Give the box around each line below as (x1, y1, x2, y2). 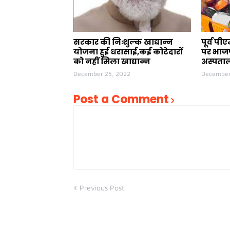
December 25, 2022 (73, 70, 130, 78)
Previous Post (80, 183, 124, 192)
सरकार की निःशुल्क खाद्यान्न (73, 36, 173, 47)
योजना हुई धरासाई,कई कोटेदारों (73, 46, 183, 57)
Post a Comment (73, 91, 169, 107)
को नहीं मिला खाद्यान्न (73, 56, 150, 67)
